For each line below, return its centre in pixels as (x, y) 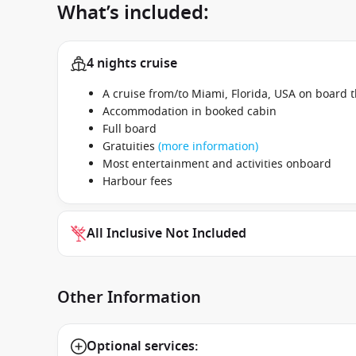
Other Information (129, 297)
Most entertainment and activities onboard (217, 164)
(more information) (208, 146)
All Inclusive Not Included (166, 233)
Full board (130, 129)
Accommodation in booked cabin (190, 111)
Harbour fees (137, 181)
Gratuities (130, 146)
